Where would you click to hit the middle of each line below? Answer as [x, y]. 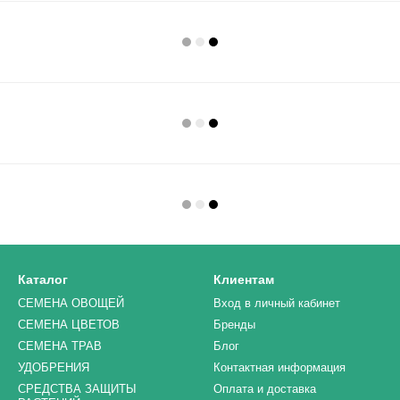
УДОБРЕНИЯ [54, 368]
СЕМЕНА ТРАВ [60, 346]
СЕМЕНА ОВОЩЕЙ [71, 304]
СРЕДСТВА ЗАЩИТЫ [77, 389]
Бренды [234, 325]
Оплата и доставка [265, 389]
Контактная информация [279, 368]
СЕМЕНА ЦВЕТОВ [69, 325]
